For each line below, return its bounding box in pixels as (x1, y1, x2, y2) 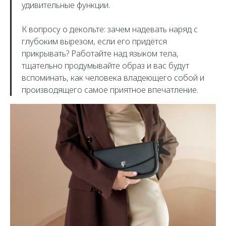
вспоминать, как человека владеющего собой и (22, 72, 204, 83)
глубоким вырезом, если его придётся (22, 36, 167, 47)
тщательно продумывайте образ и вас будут (22, 60, 189, 71)
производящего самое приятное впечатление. (22, 84, 198, 95)
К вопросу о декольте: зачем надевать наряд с (22, 24, 198, 35)
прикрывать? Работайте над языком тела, (22, 48, 179, 59)
